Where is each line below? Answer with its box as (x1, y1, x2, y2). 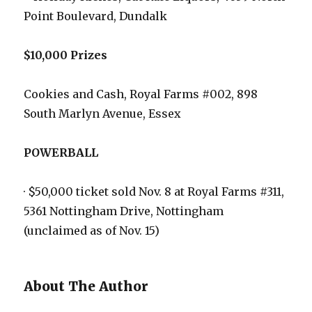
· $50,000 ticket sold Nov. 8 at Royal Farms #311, (24, 185, 285, 199)
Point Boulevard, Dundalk (24, 9, 168, 24)
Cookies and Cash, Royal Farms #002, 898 (24, 87, 258, 102)
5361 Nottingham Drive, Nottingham (24, 204, 224, 219)
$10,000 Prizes (24, 48, 108, 63)
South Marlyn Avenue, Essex (24, 107, 182, 121)
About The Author (24, 278, 149, 295)
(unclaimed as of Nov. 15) (24, 224, 160, 238)
